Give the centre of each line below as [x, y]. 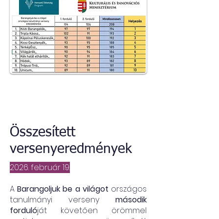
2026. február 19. [40, 167]
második [131, 200]
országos [128, 189]
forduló [23, 210]
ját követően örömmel [92, 210]
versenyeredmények [71, 149]
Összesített [43, 132]
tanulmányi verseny [63, 200]
